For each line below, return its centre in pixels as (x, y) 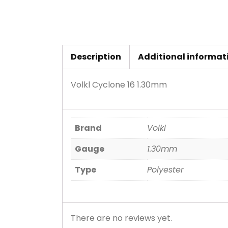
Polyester (165, 170)
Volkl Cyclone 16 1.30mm (119, 85)
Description (96, 57)
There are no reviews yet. (121, 218)
